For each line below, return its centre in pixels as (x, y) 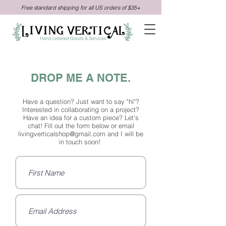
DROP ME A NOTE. (81, 78)
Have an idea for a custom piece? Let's (81, 118)
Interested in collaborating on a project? (81, 109)
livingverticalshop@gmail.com (62, 134)
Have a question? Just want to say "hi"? (81, 101)
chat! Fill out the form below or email (81, 126)
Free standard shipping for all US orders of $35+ (81, 8)
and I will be (124, 134)
